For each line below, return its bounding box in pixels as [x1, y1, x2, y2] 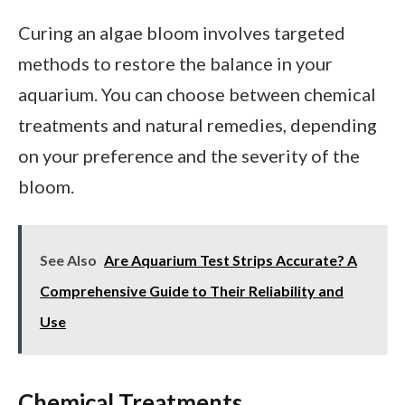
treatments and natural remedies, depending [18, 114, 377, 137]
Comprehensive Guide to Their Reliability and [40, 282, 344, 300]
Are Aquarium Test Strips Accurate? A [104, 251, 357, 269]
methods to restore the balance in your [18, 52, 333, 75]
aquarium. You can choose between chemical [18, 83, 376, 106]
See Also [40, 251, 97, 269]
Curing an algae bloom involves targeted [18, 22, 345, 44]
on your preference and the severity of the [18, 145, 360, 167]
